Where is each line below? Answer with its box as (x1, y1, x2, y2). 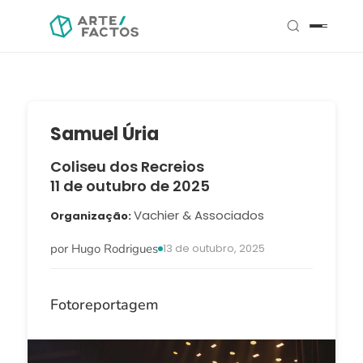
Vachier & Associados (133, 207, 264, 224)
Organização (49, 208, 128, 224)
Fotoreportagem (49, 295, 159, 314)
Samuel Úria (49, 122, 159, 147)
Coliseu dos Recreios (49, 156, 204, 177)
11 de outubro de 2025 (49, 176, 210, 196)
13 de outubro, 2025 (162, 241, 265, 256)
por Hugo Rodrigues (49, 241, 158, 257)
